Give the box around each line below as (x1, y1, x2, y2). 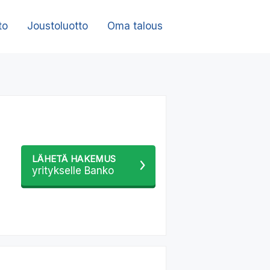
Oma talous (107, 20, 163, 33)
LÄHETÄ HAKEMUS (32, 153, 116, 165)
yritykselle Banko (32, 164, 114, 177)
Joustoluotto (27, 20, 88, 33)
